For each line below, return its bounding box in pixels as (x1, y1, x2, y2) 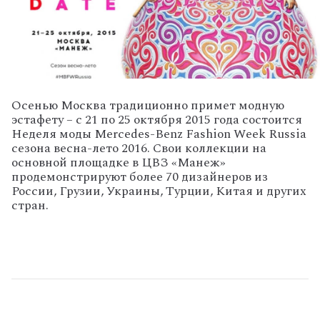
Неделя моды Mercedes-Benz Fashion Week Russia (11, 124, 306, 144)
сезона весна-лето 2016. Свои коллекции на (11, 138, 266, 158)
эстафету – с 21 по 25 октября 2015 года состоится (11, 109, 302, 129)
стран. (11, 195, 49, 215)
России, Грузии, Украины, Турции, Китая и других (11, 181, 306, 201)
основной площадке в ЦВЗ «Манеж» (11, 152, 226, 172)
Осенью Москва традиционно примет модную (11, 95, 284, 115)
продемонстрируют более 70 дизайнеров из (11, 166, 268, 186)
